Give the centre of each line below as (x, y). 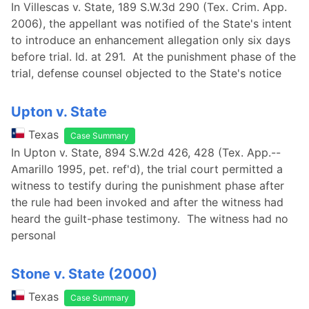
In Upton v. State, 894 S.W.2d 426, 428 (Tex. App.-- (146, 152)
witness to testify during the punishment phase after (148, 186)
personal (33, 235)
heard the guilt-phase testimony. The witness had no (150, 219)
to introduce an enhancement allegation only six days (151, 40)
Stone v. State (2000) (84, 274)
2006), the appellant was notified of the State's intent (151, 23)
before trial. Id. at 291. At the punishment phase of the (153, 57)
